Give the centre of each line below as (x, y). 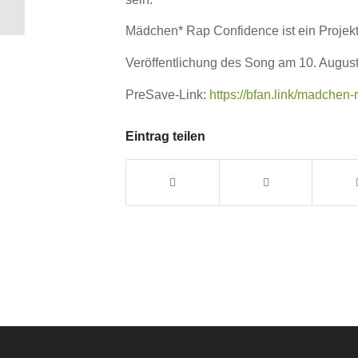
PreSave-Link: (167, 94)
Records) (49, 8)
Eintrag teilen (165, 136)
